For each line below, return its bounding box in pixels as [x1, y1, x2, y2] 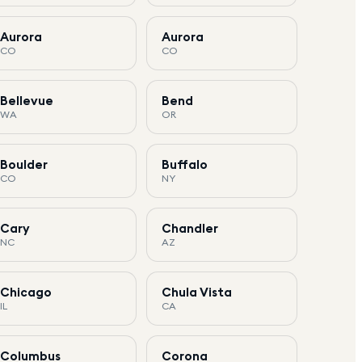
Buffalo [161, 156, 208, 172]
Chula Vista [161, 284, 232, 300]
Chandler [161, 220, 218, 236]
